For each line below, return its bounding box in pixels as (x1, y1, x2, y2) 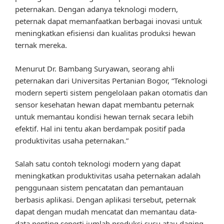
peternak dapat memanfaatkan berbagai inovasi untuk (15, 16, 202, 26)
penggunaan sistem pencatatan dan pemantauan (15, 182, 183, 193)
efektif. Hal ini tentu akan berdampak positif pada (15, 123, 185, 133)
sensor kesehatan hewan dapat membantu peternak (15, 99, 194, 109)
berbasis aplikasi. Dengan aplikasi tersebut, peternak (15, 194, 196, 205)
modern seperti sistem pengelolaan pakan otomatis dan (15, 87, 207, 97)
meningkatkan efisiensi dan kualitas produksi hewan (15, 28, 195, 38)
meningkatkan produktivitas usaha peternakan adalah (15, 170, 200, 181)
